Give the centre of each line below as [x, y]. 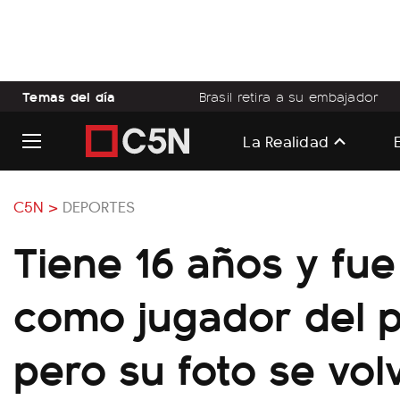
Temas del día [69, 96]
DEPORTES [99, 206]
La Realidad [286, 140]
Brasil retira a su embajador [289, 96]
